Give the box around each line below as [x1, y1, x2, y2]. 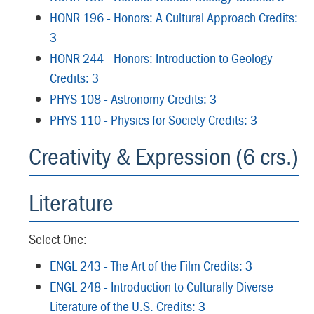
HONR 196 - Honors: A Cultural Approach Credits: [50, 8, 298, 26]
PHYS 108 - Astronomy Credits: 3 [50, 90, 217, 107]
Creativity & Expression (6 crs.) [29, 141, 298, 171]
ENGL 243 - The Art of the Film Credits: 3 [50, 257, 252, 274]
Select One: [29, 230, 87, 247]
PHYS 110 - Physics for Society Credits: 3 [50, 111, 257, 128]
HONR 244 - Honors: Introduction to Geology [50, 49, 273, 67]
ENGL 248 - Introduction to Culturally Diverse [50, 278, 273, 295]
